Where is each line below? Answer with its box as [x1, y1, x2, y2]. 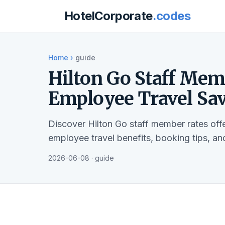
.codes [152, 9, 191, 23]
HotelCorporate [64, 9, 153, 23]
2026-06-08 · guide [48, 154, 114, 162]
